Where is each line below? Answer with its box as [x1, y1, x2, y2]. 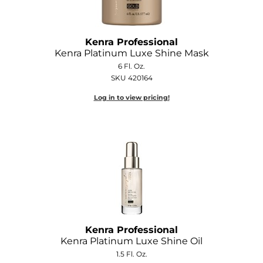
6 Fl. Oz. [118, 61, 145, 70]
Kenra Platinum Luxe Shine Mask [54, 47, 209, 59]
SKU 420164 [110, 73, 153, 82]
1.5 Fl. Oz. [116, 249, 147, 258]
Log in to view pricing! [93, 93, 170, 102]
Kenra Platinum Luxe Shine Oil [60, 235, 203, 247]
